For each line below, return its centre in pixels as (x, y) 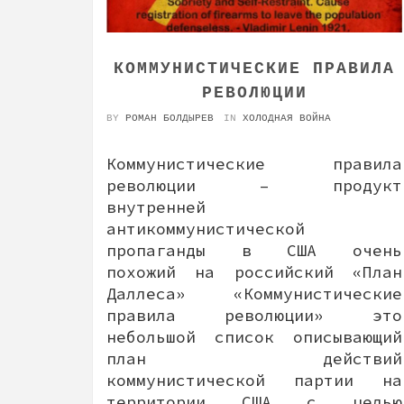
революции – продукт (254, 185)
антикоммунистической (206, 228)
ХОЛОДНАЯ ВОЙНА (287, 118)
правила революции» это (254, 315)
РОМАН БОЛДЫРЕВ (170, 118)
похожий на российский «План (254, 271)
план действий (254, 358)
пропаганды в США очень (254, 250)
